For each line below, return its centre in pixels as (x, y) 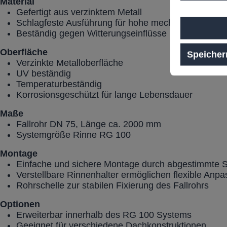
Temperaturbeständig (59, 84)
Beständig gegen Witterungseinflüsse (91, 34)
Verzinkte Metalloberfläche (70, 63)
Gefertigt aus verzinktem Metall (79, 12)
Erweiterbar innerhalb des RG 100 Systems (104, 215)
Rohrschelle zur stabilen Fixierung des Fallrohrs (112, 186)
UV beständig (44, 74)
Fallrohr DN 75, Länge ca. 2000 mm (89, 124)
